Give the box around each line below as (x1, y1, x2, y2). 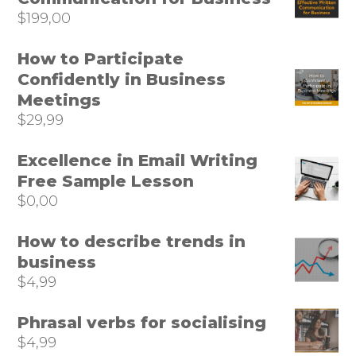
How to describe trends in (17, 231, 246, 252)
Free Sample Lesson (17, 171, 195, 192)
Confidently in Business (17, 69, 226, 90)
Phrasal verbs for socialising (17, 312, 267, 333)
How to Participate (17, 48, 184, 69)
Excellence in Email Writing (17, 150, 258, 171)
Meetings (17, 90, 102, 110)
